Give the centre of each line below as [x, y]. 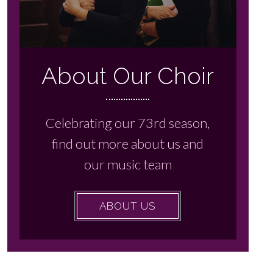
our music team [128, 164]
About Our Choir [128, 76]
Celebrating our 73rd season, [128, 122]
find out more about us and [128, 143]
